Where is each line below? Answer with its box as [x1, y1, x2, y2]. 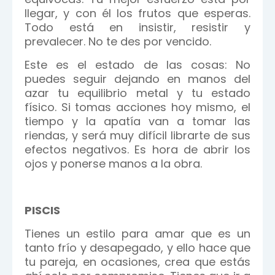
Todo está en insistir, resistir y [25, 20, 250, 35]
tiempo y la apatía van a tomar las [25, 114, 250, 129]
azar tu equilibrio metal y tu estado [25, 85, 250, 101]
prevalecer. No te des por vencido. [25, 34, 211, 49]
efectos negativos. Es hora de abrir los [25, 142, 250, 157]
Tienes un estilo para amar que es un [25, 226, 250, 241]
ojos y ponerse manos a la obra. [25, 156, 202, 171]
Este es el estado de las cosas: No [25, 57, 250, 72]
